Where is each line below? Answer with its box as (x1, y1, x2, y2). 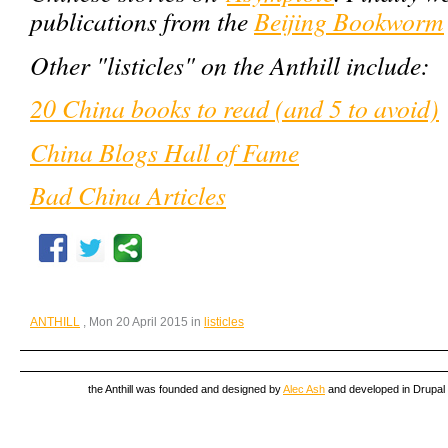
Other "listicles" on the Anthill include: (30, 47, 430, 82)
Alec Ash (283, 383, 325, 395)
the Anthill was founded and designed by (88, 383, 283, 395)
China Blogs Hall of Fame (30, 134, 299, 169)
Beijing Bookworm (254, 4, 444, 38)
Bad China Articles (30, 178, 226, 212)
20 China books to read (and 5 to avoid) (30, 91, 439, 125)
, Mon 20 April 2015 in (83, 316, 204, 328)
